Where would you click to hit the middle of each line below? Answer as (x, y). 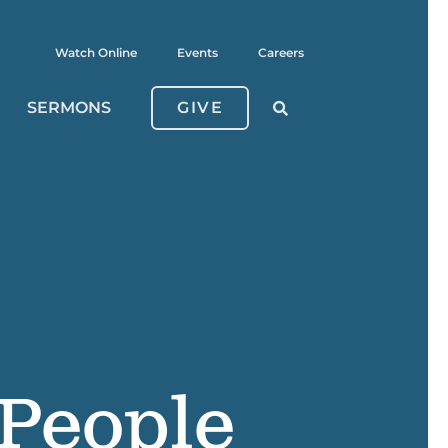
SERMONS (69, 107)
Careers (281, 52)
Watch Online (96, 52)
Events (197, 52)
